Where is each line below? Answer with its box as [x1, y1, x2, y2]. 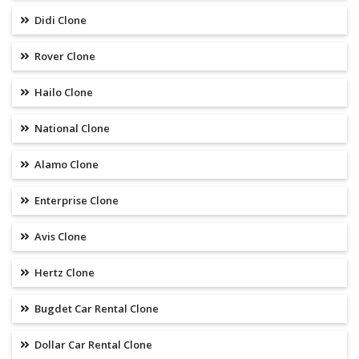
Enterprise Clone [32, 193, 119, 208]
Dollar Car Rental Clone [32, 337, 152, 353]
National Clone [32, 121, 110, 136]
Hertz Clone [32, 265, 95, 280]
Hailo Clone [32, 85, 93, 100]
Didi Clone [32, 13, 87, 28]
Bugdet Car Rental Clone [32, 301, 159, 317]
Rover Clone [32, 49, 95, 64]
